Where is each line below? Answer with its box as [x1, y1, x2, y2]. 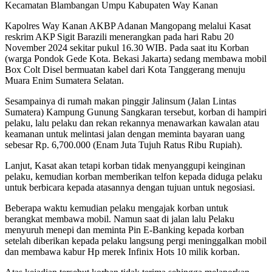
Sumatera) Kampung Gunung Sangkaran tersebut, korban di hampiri [5, 107, 267, 118]
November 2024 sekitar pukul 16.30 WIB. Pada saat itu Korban [5, 42, 249, 53]
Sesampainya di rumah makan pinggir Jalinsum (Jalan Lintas [5, 96, 236, 107]
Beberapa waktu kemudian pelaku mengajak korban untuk [5, 203, 228, 214]
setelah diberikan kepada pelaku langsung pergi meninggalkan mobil [5, 236, 267, 246]
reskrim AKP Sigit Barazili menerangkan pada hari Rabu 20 [5, 32, 234, 42]
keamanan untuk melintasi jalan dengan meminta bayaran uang [5, 129, 245, 140]
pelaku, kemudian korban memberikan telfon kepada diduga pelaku [5, 171, 262, 182]
